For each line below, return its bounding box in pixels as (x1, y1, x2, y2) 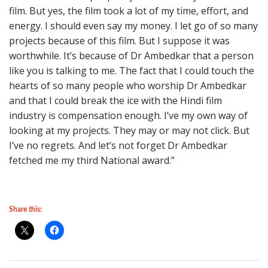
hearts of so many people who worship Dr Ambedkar (9, 79, 246, 93)
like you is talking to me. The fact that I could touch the (9, 64, 254, 78)
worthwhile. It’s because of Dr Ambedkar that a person (9, 49, 254, 63)
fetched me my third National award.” (9, 154, 175, 167)
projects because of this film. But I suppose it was (9, 34, 230, 48)
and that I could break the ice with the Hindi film (9, 94, 222, 108)
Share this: (9, 206, 42, 214)
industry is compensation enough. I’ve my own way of (9, 109, 248, 123)
